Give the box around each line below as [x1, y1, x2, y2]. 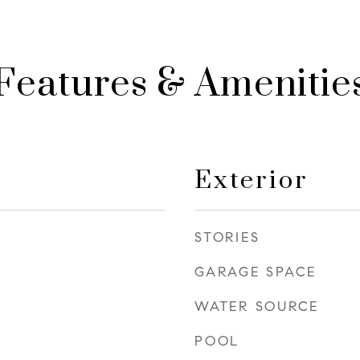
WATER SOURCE [194, 298, 319, 315]
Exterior [194, 165, 309, 196]
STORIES [194, 229, 260, 246]
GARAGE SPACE [194, 264, 317, 280]
